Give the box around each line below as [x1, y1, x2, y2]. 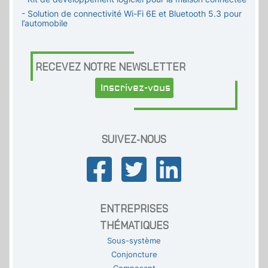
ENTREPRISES [100, 202, 168, 215]
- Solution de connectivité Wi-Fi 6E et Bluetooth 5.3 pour [22, 8, 242, 19]
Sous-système [107, 236, 161, 246]
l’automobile [22, 18, 68, 29]
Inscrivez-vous [100, 82, 170, 95]
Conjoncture [111, 250, 157, 260]
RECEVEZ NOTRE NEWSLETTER [35, 60, 185, 74]
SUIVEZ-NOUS [102, 133, 166, 146]
